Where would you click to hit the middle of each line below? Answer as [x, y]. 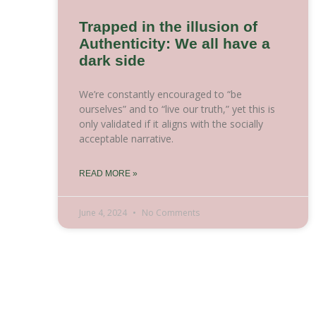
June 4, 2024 [104, 213]
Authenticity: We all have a [175, 44]
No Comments [170, 213]
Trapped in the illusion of [168, 27]
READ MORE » [108, 174]
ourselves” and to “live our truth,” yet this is [177, 109]
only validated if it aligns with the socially [171, 124]
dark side [112, 61]
